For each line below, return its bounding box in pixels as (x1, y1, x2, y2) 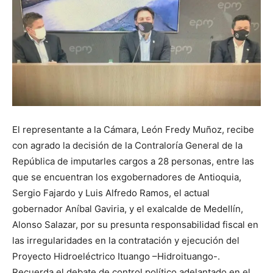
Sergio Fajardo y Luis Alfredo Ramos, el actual (12, 187, 210, 199)
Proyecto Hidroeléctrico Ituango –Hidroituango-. (12, 250, 220, 263)
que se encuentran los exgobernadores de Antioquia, (12, 171, 241, 183)
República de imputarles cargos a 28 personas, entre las (12, 155, 254, 168)
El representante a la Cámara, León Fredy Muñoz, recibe (12, 124, 254, 136)
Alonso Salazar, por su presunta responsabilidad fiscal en (12, 219, 258, 231)
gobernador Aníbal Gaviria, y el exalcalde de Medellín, (12, 203, 243, 215)
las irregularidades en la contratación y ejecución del (12, 235, 239, 247)
